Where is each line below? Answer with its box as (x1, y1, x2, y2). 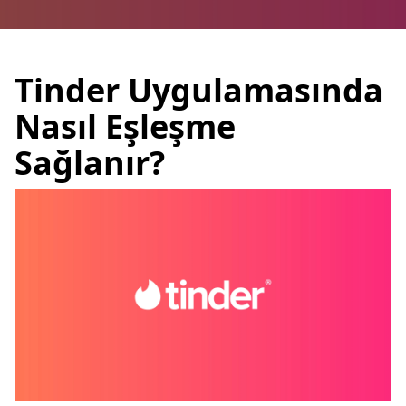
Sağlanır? (14, 140, 165, 185)
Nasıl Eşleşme (14, 104, 236, 149)
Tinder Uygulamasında (14, 68, 383, 112)
